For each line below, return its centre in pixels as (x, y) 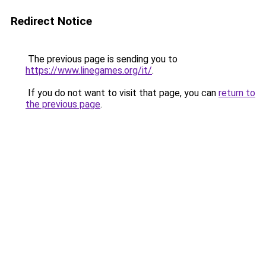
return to (237, 93)
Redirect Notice (51, 21)
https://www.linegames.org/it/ (89, 70)
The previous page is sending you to (102, 59)
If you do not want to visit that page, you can (122, 93)
